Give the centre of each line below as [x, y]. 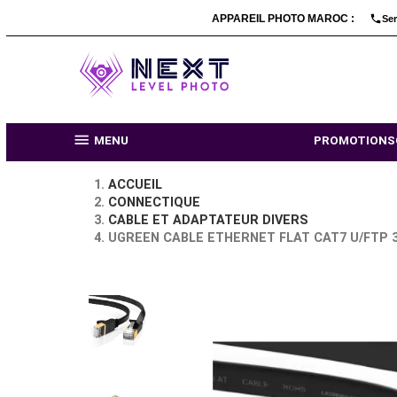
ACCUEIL [159, 217]
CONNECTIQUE [181, 238]
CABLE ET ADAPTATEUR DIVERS [245, 258]
